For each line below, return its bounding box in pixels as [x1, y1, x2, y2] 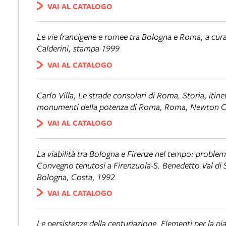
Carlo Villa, [37, 89, 78, 101]
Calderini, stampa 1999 [37, 42, 120, 54]
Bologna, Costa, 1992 [37, 171, 115, 183]
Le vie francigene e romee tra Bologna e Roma [37, 31, 201, 43]
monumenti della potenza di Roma [37, 101, 160, 112]
